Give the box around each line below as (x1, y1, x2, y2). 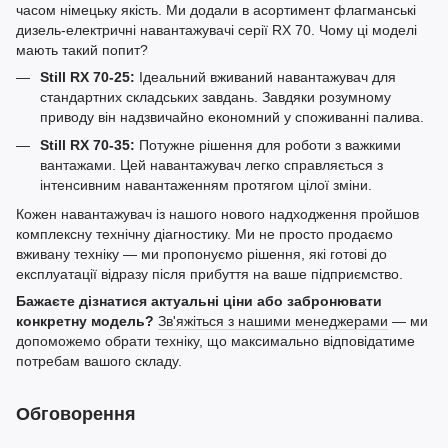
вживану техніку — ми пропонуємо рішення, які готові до (16, 245, 387, 262)
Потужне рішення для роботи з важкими (135, 137, 401, 154)
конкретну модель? (16, 312, 154, 329)
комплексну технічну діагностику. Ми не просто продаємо (16, 225, 393, 242)
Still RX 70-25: (40, 68, 135, 85)
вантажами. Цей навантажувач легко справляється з (40, 157, 383, 174)
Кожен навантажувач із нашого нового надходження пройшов (16, 205, 419, 222)
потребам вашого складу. (16, 352, 182, 369)
